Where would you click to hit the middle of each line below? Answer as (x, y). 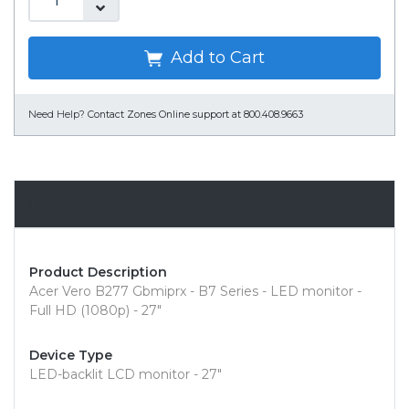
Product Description (98, 273)
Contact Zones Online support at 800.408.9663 (195, 115)
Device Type (71, 356)
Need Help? (57, 115)
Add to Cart (215, 58)
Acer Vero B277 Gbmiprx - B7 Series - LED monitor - (195, 292)
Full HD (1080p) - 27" (95, 311)
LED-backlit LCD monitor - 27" (126, 375)
